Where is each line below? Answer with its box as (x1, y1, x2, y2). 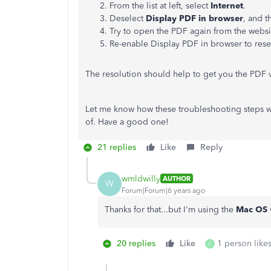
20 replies (117, 238, 155, 249)
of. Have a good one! (85, 117, 169, 127)
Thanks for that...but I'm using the (105, 204, 236, 215)
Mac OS (236, 204, 267, 215)
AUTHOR (163, 174, 191, 183)
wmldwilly (122, 173, 160, 184)
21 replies (97, 142, 136, 152)
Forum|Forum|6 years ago (122, 186, 205, 195)
